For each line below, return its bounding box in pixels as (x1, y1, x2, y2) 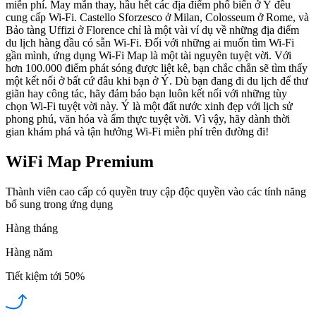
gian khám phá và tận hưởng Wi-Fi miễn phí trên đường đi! (6, 125, 269, 138)
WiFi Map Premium (6, 152, 154, 171)
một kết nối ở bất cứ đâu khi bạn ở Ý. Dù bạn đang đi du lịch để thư (6, 74, 308, 87)
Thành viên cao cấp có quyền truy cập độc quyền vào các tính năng (6, 185, 306, 197)
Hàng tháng (6, 221, 58, 234)
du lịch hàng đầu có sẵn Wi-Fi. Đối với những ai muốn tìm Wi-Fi (6, 36, 294, 49)
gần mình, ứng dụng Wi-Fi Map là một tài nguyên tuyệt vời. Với (6, 49, 291, 61)
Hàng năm (6, 245, 52, 258)
